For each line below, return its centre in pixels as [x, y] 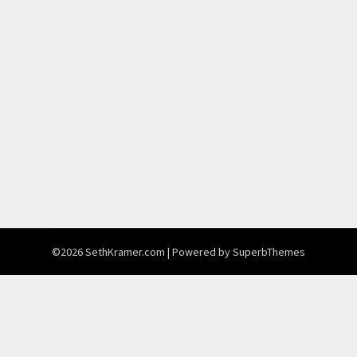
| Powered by [200, 251]
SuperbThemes [269, 251]
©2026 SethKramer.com [110, 251]
